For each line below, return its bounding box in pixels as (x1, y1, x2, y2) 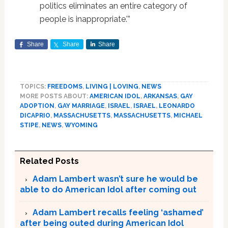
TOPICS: (19, 83, 47, 90)
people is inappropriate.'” (39, 14, 130, 24)
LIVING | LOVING (85, 83, 138, 90)
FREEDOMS (47, 83, 82, 90)
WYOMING (64, 122, 98, 129)
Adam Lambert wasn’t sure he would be (32, 174, 198, 184)
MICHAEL (173, 112, 203, 119)
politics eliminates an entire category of (39, 1, 187, 11)
